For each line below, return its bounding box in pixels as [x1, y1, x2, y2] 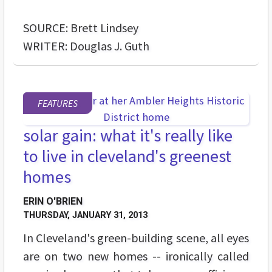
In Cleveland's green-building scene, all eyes [23, 229, 249, 245]
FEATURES [38, 97, 78, 109]
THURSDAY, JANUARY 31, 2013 [23, 209, 148, 220]
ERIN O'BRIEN [23, 195, 83, 207]
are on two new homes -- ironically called [23, 248, 249, 263]
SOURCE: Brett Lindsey [23, 19, 138, 35]
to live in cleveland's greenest [23, 144, 231, 167]
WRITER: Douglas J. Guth [23, 38, 149, 53]
